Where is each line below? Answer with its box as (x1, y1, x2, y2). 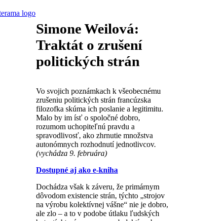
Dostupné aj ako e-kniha (36, 166, 118, 174)
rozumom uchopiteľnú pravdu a (36, 122, 135, 131)
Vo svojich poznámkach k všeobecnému (36, 87, 161, 95)
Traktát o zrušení (36, 37, 142, 53)
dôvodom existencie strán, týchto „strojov (36, 191, 165, 200)
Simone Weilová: (36, 20, 139, 37)
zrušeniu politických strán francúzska (36, 96, 151, 104)
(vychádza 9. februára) (36, 149, 107, 157)
